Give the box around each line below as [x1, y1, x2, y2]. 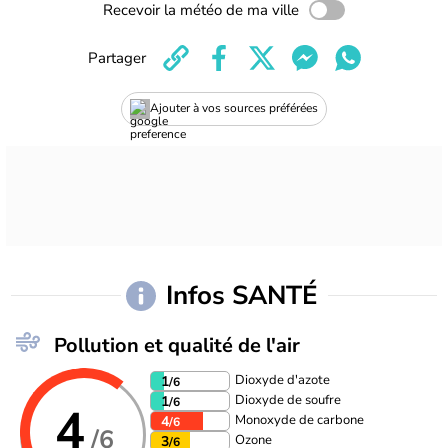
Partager [87, 47, 146, 68]
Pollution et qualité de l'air [54, 331, 300, 359]
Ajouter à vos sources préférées [150, 100, 318, 117]
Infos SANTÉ [172, 278, 318, 314]
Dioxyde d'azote [235, 371, 330, 390]
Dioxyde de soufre [235, 391, 341, 410]
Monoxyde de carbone [235, 411, 364, 430]
